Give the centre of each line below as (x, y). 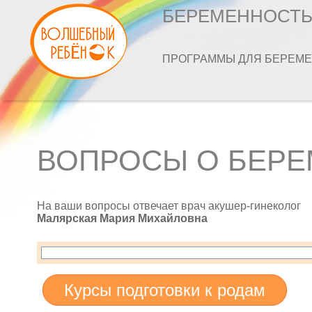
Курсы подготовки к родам (165, 290)
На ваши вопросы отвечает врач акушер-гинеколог (169, 206)
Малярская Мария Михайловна (123, 218)
